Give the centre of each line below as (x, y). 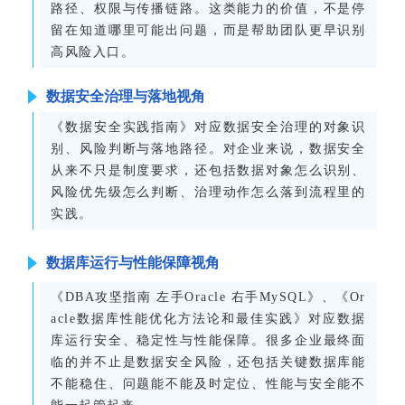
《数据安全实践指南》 (122, 127)
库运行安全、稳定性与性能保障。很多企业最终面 (208, 341)
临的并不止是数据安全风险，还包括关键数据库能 (208, 363)
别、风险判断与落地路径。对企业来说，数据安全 (208, 149)
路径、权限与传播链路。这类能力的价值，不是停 (208, 9)
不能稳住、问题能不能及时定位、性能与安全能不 (208, 384)
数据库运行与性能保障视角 (133, 263)
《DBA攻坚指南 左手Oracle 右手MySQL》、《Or (208, 297)
